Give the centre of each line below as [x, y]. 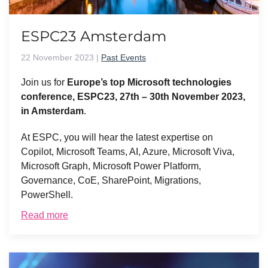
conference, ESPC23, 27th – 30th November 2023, [133, 97]
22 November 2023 [57, 58]
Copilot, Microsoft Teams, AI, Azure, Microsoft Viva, [128, 152]
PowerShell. [47, 195]
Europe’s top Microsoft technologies [149, 83]
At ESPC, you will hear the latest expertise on [117, 138]
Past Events [124, 58]
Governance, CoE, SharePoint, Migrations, [111, 181]
